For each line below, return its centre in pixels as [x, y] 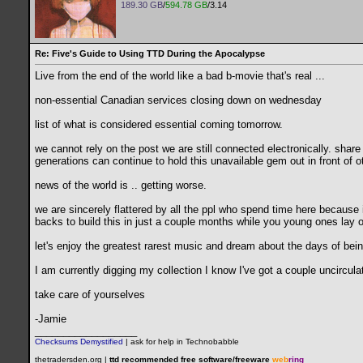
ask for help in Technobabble [185, 342]
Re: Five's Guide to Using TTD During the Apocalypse [150, 53]
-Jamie [51, 319]
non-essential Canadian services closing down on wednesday [178, 100]
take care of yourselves [90, 295]
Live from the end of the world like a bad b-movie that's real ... [180, 76]
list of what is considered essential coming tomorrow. [159, 125]
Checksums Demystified [79, 342]
